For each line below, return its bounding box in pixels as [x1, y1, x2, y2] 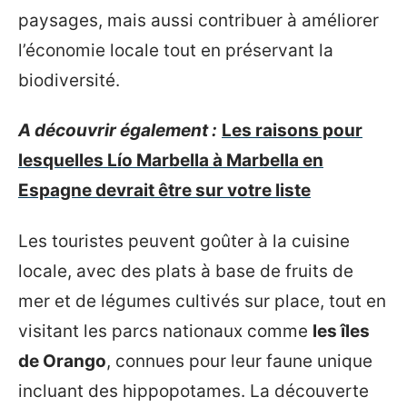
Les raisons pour [222, 120, 362, 142]
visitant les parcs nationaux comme [18, 320, 313, 342]
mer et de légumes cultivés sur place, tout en [18, 290, 386, 312]
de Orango [18, 350, 106, 372]
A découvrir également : [18, 120, 217, 142]
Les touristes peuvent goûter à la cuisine [18, 230, 350, 252]
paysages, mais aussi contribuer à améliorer [18, 9, 379, 31]
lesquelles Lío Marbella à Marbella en [18, 150, 323, 172]
